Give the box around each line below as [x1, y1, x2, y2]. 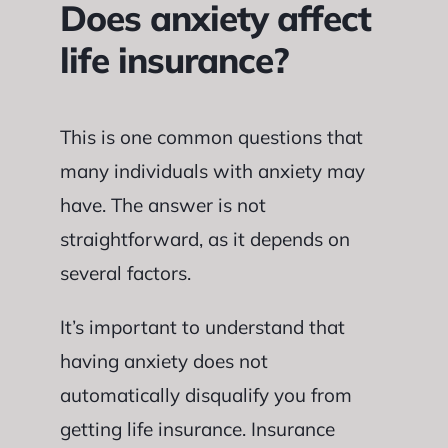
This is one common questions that [59, 124, 363, 149]
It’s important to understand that [59, 314, 345, 339]
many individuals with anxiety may [59, 158, 365, 183]
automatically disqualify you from [59, 382, 352, 407]
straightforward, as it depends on [59, 226, 350, 251]
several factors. [59, 260, 191, 285]
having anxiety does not [59, 348, 268, 373]
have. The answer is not [59, 192, 266, 217]
